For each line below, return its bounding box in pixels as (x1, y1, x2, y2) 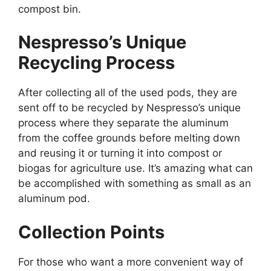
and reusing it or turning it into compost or (18, 147, 222, 160)
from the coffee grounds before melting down (18, 132, 240, 145)
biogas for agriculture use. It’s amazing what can (18, 162, 253, 175)
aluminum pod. (18, 192, 90, 205)
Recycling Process (18, 52, 175, 74)
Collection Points (18, 221, 165, 243)
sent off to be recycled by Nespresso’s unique (18, 102, 241, 114)
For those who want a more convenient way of (18, 255, 243, 268)
